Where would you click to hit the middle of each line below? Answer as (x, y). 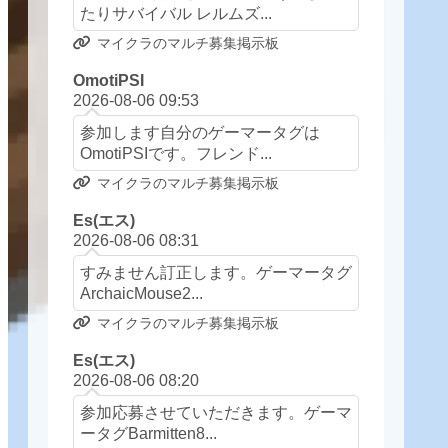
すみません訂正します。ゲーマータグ (215, 271)
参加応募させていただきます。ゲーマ (215, 412)
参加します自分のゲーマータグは (199, 131)
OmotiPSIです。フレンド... (175, 152)
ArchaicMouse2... (141, 292)
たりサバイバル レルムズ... (175, 12)
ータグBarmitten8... (148, 433)
